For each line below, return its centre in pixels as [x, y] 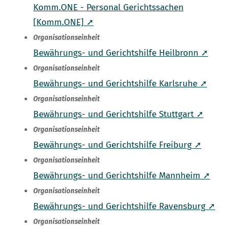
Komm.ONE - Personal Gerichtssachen [108, 8]
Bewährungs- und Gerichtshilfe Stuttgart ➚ [118, 114]
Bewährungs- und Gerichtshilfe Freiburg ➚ [117, 145]
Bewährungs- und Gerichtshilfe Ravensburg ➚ [124, 207]
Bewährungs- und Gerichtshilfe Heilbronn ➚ [121, 53]
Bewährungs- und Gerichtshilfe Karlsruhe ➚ [120, 84]
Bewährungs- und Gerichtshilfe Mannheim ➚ [122, 176]
